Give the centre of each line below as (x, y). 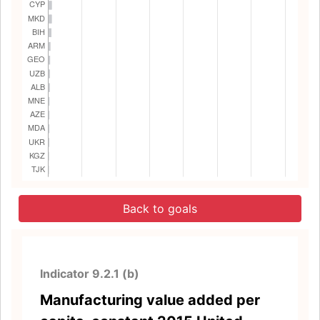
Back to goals (160, 209)
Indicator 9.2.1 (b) (90, 274)
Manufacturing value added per (150, 300)
